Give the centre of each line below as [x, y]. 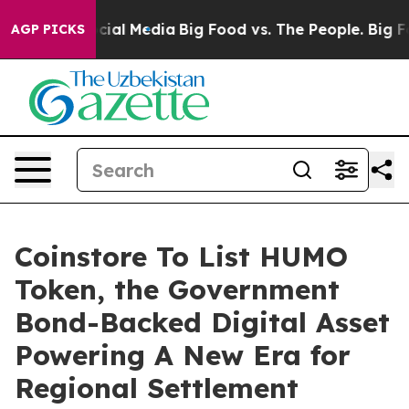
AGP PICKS [48, 29]
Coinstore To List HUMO [181, 257]
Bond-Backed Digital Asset [202, 322]
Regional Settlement [157, 388]
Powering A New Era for [183, 355]
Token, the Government [177, 289]
